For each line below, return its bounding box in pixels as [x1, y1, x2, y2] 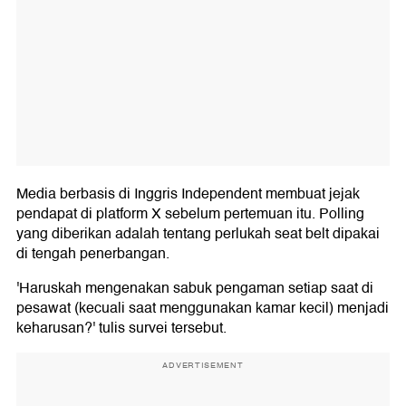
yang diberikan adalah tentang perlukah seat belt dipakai [16, 221, 380, 246]
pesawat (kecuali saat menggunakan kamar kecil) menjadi [16, 295, 389, 320]
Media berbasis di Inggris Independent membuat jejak [16, 181, 360, 206]
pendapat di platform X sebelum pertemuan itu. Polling [16, 201, 364, 226]
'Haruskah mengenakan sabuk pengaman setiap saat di [16, 275, 373, 300]
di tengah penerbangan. [16, 241, 169, 266]
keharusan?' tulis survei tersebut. [16, 315, 227, 340]
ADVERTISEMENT [162, 358, 244, 372]
